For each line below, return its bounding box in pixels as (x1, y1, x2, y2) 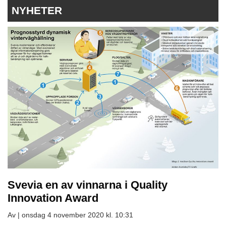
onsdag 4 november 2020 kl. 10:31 (22, 210, 133, 219)
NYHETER (12, 5, 62, 17)
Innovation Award (8, 191, 98, 204)
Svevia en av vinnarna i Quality (8, 178, 167, 191)
